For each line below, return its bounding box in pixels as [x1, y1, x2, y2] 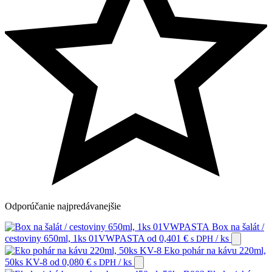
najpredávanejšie [57, 201, 121, 211]
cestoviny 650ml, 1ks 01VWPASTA [5, 233, 144, 243]
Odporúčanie [5, 201, 57, 211]
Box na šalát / [212, 222, 264, 232]
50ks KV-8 [5, 257, 47, 267]
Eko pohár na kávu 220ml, [164, 245, 266, 256]
